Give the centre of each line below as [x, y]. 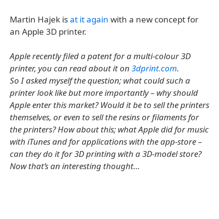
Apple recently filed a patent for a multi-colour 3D [100, 56]
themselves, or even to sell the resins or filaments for [104, 117]
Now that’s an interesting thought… [75, 166]
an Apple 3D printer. [48, 32]
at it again [89, 19]
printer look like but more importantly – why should [104, 93]
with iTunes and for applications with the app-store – [106, 142]
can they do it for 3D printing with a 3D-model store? [106, 154]
